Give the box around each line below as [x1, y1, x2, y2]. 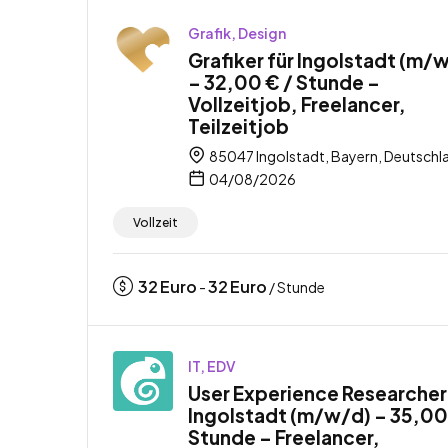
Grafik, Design [188, 23, 286, 42]
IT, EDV [188, 356, 236, 375]
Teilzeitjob [188, 113, 289, 138]
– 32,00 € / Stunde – [188, 69, 380, 94]
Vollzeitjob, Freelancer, [188, 91, 406, 116]
